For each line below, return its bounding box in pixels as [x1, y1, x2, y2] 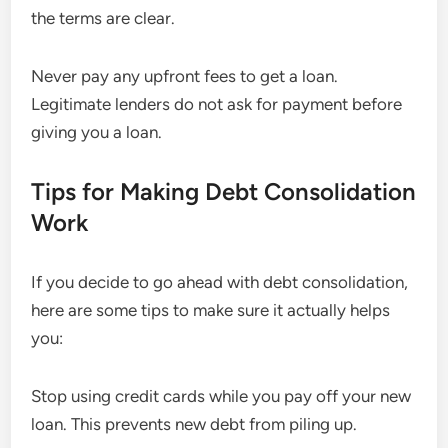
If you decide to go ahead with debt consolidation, [31, 272, 409, 292]
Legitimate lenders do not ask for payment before [31, 94, 403, 114]
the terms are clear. [31, 8, 176, 28]
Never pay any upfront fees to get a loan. [31, 66, 339, 86]
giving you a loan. [31, 122, 163, 142]
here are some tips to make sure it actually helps [31, 300, 391, 320]
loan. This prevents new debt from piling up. [31, 414, 358, 434]
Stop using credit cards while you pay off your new [31, 386, 412, 406]
